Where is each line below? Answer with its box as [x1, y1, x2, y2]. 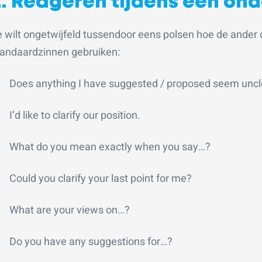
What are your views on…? [9, 202, 130, 218]
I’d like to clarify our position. [9, 107, 140, 123]
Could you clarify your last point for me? [9, 170, 192, 187]
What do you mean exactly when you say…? [9, 139, 211, 155]
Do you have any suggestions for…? [9, 233, 173, 250]
